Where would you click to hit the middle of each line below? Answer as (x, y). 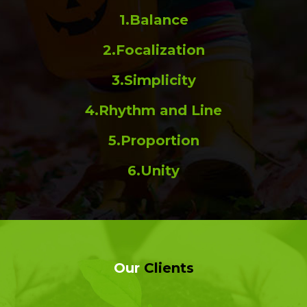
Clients (167, 268)
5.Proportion (153, 140)
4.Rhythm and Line (153, 110)
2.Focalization (153, 50)
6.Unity (153, 170)
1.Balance (153, 20)
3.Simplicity (153, 80)
